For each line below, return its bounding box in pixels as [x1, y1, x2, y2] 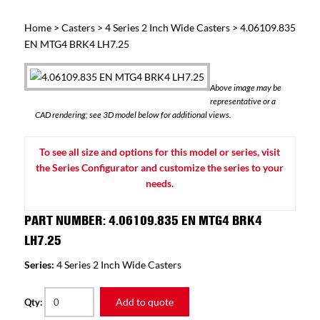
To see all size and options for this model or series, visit [39, 146, 281, 158]
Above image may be [209, 82, 281, 93]
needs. [146, 177, 174, 189]
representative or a [209, 96, 276, 106]
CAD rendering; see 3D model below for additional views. [34, 109, 231, 120]
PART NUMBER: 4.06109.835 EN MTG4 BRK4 [24, 211, 262, 229]
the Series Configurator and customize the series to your [36, 161, 284, 174]
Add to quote [115, 296, 174, 308]
